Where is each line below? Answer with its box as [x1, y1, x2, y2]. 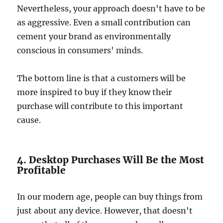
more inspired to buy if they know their [17, 87, 172, 98]
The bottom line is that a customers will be [17, 73, 186, 84]
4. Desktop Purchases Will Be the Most [17, 154, 205, 166]
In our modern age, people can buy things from [17, 192, 203, 202]
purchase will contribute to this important [17, 101, 184, 111]
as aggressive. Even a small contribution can [17, 17, 191, 28]
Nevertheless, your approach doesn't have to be [17, 3, 206, 14]
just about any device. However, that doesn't [17, 206, 193, 216]
